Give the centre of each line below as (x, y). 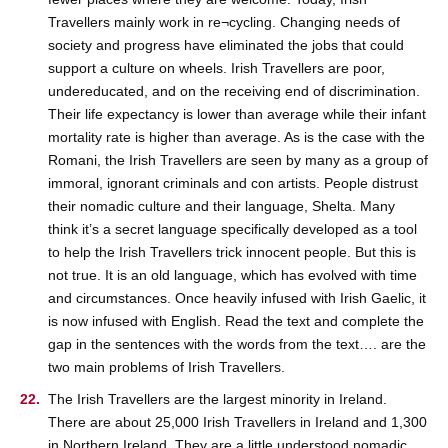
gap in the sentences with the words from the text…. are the (237, 343)
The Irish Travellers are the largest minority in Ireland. (217, 399)
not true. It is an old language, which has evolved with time (232, 274)
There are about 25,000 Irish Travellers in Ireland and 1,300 (237, 422)
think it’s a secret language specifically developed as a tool (232, 228)
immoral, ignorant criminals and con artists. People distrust (233, 182)
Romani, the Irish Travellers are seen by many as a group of (238, 159)
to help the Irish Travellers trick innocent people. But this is (232, 251)
